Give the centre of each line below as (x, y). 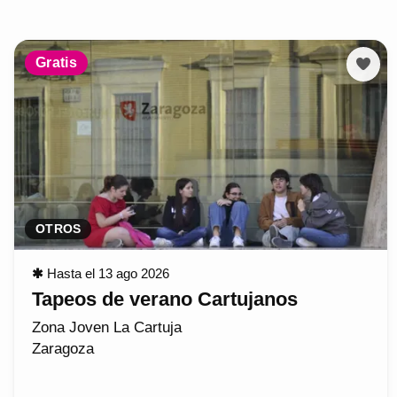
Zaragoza (63, 349)
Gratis (56, 63)
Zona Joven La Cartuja (107, 328)
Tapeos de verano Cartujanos (165, 300)
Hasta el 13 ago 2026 (108, 274)
